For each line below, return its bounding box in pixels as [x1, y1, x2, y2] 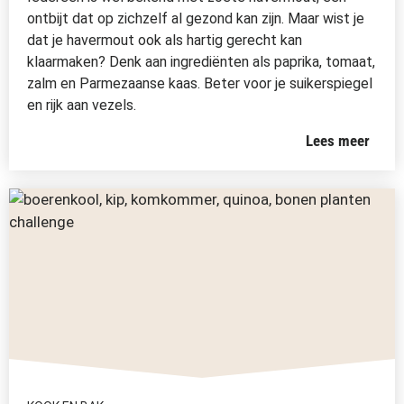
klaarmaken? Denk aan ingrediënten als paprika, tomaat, [27, 53, 375, 70]
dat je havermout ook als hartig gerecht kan [27, 32, 302, 49]
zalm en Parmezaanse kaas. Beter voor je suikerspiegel [27, 75, 372, 92]
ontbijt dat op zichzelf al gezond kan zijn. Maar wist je [27, 10, 364, 27]
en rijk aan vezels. [27, 96, 136, 114]
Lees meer [306, 132, 371, 150]
